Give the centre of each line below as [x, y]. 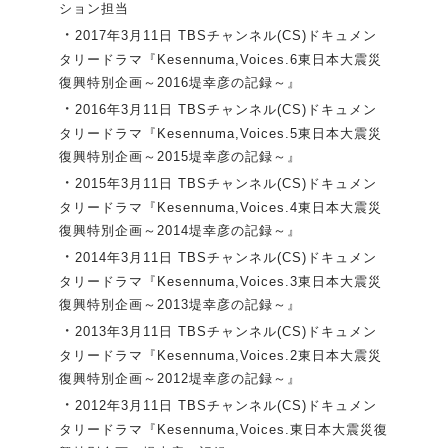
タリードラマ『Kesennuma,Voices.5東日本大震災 [220, 134]
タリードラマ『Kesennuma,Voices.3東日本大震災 [220, 282]
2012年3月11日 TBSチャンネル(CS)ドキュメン [226, 406]
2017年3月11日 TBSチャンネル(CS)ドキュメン [226, 36]
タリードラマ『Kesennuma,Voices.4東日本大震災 [220, 208]
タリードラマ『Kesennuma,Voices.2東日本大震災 [220, 356]
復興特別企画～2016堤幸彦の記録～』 [180, 83]
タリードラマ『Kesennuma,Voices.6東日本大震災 [220, 60]
